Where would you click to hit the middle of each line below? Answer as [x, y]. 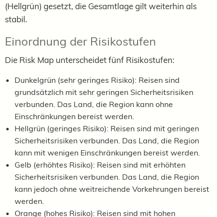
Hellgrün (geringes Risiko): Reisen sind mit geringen [107, 129]
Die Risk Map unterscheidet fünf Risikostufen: [90, 60]
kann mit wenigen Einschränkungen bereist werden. [107, 153]
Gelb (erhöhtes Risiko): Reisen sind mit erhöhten [100, 165]
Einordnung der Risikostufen [80, 41]
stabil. [16, 19]
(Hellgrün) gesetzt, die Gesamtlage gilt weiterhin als [101, 6]
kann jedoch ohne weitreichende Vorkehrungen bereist [112, 189]
